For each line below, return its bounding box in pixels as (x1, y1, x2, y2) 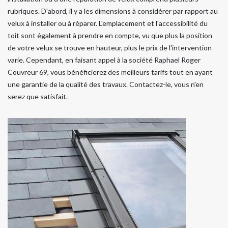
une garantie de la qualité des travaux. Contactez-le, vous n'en (8, 79, 204, 89)
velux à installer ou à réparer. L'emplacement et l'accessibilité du (8, 18, 208, 27)
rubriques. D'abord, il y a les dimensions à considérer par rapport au (8, 6, 218, 15)
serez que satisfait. (8, 92, 68, 101)
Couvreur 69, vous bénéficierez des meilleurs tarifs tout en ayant (8, 67, 213, 76)
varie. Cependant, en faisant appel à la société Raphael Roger (8, 55, 201, 64)
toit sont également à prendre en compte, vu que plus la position (8, 31, 212, 40)
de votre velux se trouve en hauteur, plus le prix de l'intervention (8, 43, 212, 52)
